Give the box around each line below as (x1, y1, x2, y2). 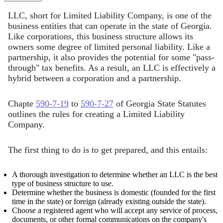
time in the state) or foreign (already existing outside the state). (12, 197, 206, 206)
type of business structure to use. (12, 179, 113, 188)
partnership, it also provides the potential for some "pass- (8, 52, 215, 62)
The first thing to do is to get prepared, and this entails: (8, 144, 208, 155)
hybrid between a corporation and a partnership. (8, 73, 181, 83)
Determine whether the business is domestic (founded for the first (12, 188, 216, 197)
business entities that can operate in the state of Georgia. (8, 20, 212, 31)
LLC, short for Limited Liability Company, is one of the (8, 10, 212, 20)
